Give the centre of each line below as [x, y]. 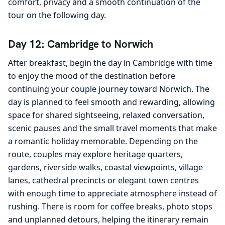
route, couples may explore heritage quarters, [95, 154]
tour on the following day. [57, 15]
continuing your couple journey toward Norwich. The [109, 89]
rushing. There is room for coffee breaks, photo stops [110, 206]
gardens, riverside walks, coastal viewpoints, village [105, 167]
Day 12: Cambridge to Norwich [81, 44]
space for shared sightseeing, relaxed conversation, [106, 115]
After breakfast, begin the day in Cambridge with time [110, 63]
